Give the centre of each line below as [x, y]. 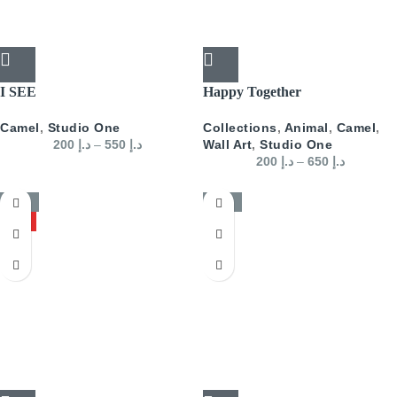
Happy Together [252, 92]
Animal [306, 128]
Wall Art [227, 144]
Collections [240, 128]
